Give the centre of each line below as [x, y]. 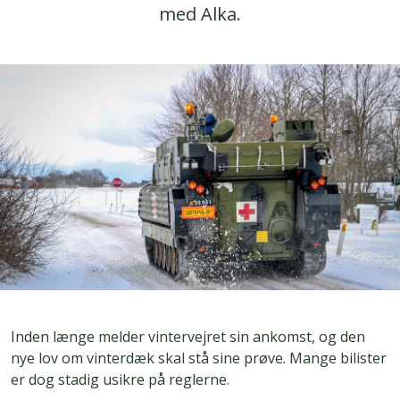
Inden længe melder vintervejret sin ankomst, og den [188, 337]
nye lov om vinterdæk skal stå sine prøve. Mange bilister [199, 358]
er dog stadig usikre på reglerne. [120, 380]
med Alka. [200, 14]
